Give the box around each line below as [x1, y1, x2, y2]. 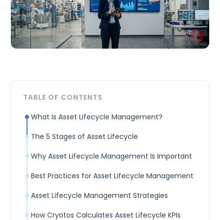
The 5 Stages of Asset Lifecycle [31, 132, 138, 142]
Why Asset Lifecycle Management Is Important [31, 151, 192, 162]
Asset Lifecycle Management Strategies [31, 191, 168, 201]
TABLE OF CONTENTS [23, 92, 103, 103]
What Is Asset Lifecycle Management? [31, 112, 163, 122]
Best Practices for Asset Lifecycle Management [31, 171, 194, 181]
